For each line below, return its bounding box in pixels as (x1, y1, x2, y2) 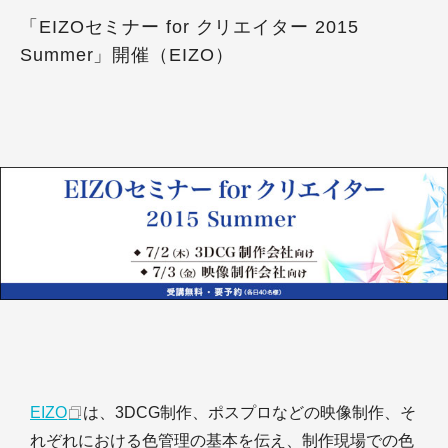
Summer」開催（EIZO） (20, 45, 234, 65)
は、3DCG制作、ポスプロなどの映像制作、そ (83, 404, 416, 421)
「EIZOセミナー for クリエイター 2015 (20, 17, 359, 37)
